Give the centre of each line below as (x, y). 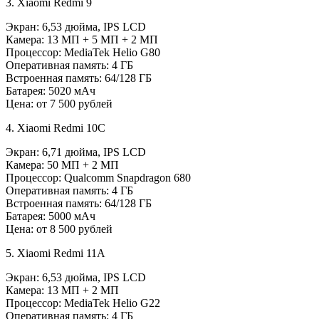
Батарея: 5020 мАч (51, 90)
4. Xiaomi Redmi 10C (56, 127)
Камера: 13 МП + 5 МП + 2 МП (82, 39)
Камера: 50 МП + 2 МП (62, 164)
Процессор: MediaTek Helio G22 (83, 303)
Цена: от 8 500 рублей (59, 229)
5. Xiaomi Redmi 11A (56, 253)
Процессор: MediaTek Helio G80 (83, 52)
